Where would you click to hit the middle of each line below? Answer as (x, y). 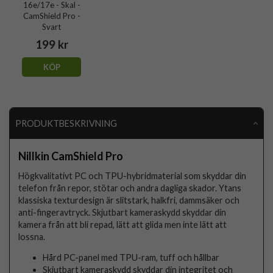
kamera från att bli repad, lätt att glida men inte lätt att (123, 224)
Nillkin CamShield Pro (71, 156)
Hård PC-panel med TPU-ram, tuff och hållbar (131, 258)
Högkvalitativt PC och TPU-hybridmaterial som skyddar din (133, 175)
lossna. (32, 236)
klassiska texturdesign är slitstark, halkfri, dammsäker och (129, 200)
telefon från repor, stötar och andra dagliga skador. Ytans (130, 188)
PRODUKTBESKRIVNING (66, 123)
